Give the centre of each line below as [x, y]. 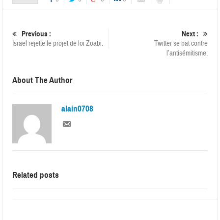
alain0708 [78, 109]
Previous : [37, 34]
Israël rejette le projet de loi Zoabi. [58, 43]
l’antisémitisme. [187, 53]
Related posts [36, 175]
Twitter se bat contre [181, 43]
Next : [190, 34]
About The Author [42, 80]
